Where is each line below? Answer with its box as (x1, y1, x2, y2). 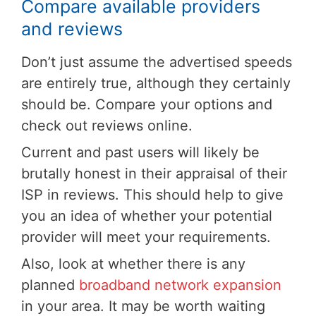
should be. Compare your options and (21, 95, 272, 113)
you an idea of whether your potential (21, 207, 272, 224)
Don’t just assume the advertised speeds (21, 53, 292, 71)
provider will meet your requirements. (21, 228, 271, 245)
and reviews (21, 18, 123, 39)
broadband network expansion (79, 276, 281, 293)
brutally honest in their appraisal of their (21, 164, 287, 182)
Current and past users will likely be (21, 143, 260, 161)
